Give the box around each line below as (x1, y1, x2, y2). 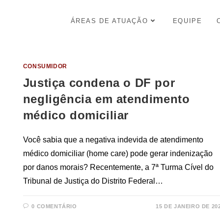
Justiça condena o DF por (23, 76, 175, 89)
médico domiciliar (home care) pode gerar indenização (23, 149, 213, 158)
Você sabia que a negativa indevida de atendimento (23, 135, 203, 144)
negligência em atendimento (23, 92, 190, 106)
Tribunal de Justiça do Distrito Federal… (23, 176, 163, 185)
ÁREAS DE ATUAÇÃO (70, 17, 148, 25)
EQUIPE (172, 17, 202, 25)
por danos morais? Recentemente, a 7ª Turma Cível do (23, 163, 214, 171)
